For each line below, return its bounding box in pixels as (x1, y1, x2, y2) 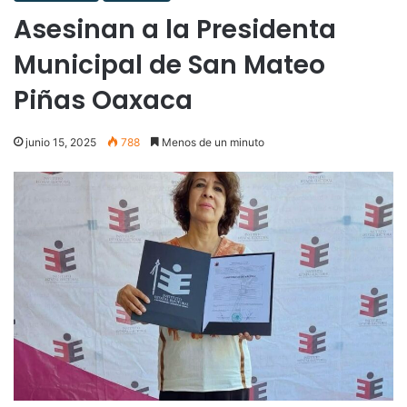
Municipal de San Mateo (14, 46, 325, 83)
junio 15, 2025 (25, 134, 96, 149)
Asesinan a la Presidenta (14, 11, 336, 47)
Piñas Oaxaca (14, 82, 193, 118)
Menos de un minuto (159, 134, 264, 149)
